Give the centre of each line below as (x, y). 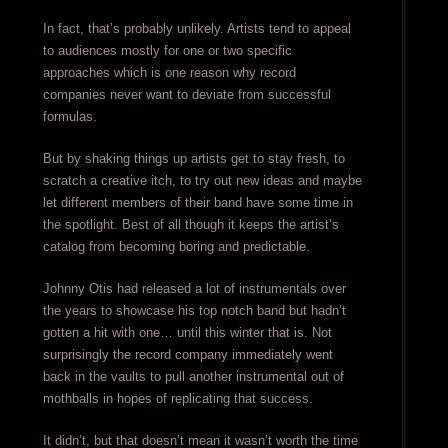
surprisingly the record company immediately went (187, 354)
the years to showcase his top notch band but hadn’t (194, 310)
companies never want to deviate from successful (186, 94)
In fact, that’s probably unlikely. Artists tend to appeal (196, 28)
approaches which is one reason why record (169, 72)
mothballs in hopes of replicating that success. (177, 398)
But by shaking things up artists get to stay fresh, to (193, 158)
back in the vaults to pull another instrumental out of (193, 376)
